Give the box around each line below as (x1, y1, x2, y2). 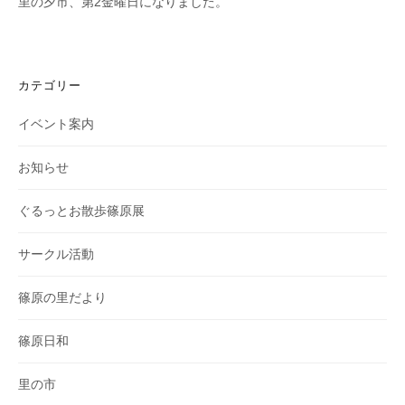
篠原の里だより (18, 290, 107, 306)
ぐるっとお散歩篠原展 (18, 203, 145, 219)
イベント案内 (18, 117, 94, 132)
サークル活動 (18, 247, 94, 262)
